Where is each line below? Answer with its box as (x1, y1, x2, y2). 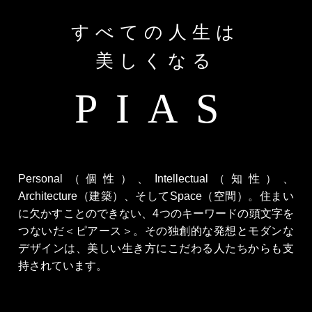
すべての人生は (71, 22, 241, 42)
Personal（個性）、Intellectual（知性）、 (18, 173, 294, 185)
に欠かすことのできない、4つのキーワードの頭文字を (18, 208, 294, 219)
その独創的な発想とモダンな (144, 225, 294, 237)
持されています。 (18, 260, 108, 272)
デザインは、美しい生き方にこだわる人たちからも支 (18, 242, 294, 254)
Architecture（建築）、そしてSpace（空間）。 (18, 190, 260, 202)
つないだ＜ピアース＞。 (18, 225, 145, 237)
